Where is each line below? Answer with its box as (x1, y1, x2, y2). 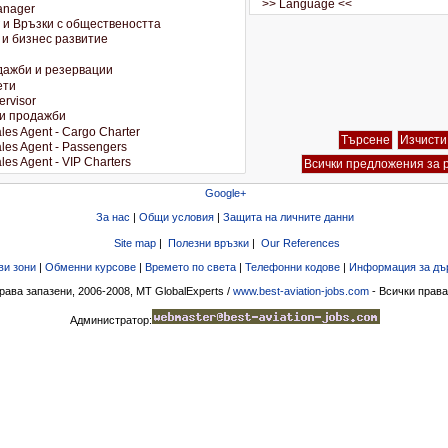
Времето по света (145, 261, 236, 273)
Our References (260, 237, 340, 249)
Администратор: (70, 314, 152, 326)
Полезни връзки (167, 237, 249, 249)
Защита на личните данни (223, 211, 354, 223)
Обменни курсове (45, 261, 136, 273)
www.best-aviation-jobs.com (232, 285, 369, 297)
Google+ (204, 187, 246, 199)
